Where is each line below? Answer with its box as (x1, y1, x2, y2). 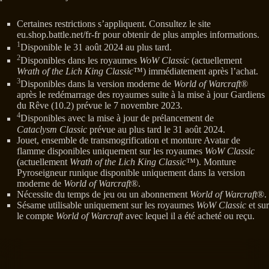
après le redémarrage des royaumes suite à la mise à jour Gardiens (17, 89, 265, 100)
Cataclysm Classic (17, 124, 87, 134)
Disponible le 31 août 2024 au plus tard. (20, 42, 172, 53)
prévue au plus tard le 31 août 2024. (87, 124, 225, 134)
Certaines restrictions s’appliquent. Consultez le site (17, 19, 211, 29)
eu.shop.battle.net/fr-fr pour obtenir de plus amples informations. (17, 29, 259, 40)
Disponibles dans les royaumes (20, 55, 139, 65)
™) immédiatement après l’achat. (133, 65, 258, 76)
